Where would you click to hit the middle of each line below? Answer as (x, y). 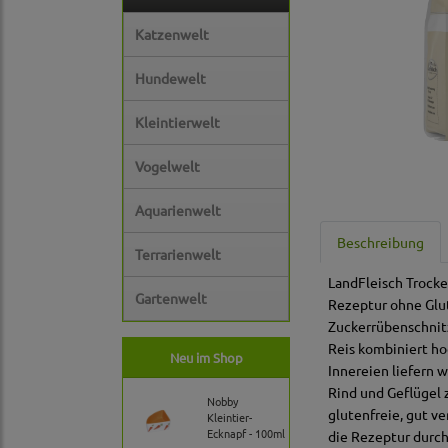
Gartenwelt (171, 298)
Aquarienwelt (178, 210)
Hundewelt (170, 78)
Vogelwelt (167, 166)
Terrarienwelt (178, 254)
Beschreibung (381, 242)
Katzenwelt (172, 34)
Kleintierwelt (177, 122)
